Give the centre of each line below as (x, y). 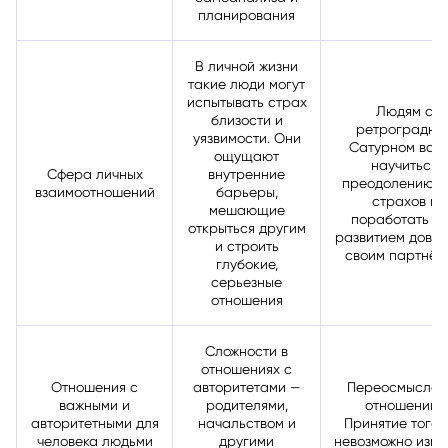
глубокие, (246, 263)
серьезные (246, 281)
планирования (246, 14)
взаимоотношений (94, 191)
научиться (404, 164)
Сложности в (246, 350)
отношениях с (246, 368)
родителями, (246, 404)
